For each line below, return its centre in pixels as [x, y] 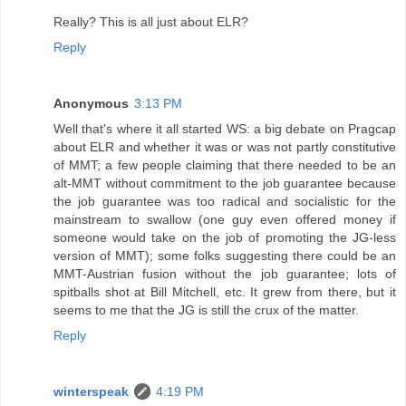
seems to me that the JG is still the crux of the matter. [206, 309]
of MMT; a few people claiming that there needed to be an [225, 164]
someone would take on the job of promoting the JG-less [225, 237]
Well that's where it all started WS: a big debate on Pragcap [225, 128]
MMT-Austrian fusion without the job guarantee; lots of [225, 273]
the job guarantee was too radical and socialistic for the [225, 201]
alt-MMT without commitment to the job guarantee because [225, 183]
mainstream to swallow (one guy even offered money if [225, 219]
